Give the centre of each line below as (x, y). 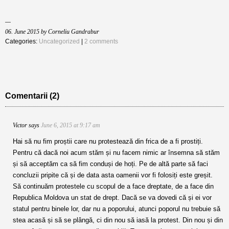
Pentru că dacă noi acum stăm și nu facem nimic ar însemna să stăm (116, 153)
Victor (20, 125)
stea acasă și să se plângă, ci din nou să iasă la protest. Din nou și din (118, 220)
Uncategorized (59, 41)
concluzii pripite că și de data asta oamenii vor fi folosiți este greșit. (113, 175)
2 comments (101, 41)
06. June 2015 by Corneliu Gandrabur (52, 32)
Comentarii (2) (32, 96)
